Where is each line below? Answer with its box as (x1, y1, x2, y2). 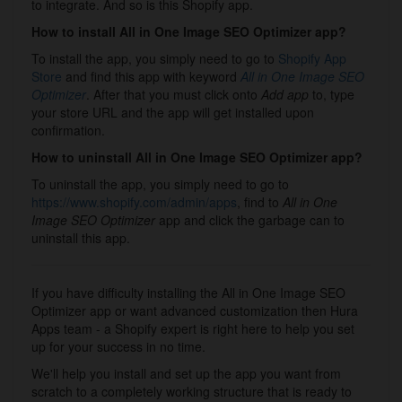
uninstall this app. (31, 229, 130, 248)
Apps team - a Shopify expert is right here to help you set (31, 319, 354, 338)
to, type (309, 85, 354, 104)
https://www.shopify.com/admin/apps (31, 193, 237, 212)
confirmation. (31, 121, 105, 140)
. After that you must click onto (86, 85, 261, 104)
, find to (237, 193, 283, 212)
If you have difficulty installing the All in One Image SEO (31, 284, 345, 302)
